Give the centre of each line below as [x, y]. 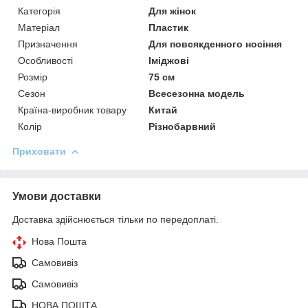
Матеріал [39, 27]
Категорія [39, 11]
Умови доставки [57, 196]
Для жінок [173, 11]
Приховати [39, 151]
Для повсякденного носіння [216, 44]
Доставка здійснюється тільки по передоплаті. [115, 219]
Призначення [48, 44]
